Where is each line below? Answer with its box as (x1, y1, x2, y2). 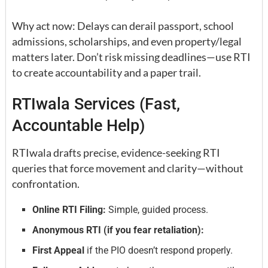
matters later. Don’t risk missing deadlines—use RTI (12, 50, 251, 63)
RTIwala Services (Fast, (12, 95, 180, 114)
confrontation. (12, 176, 80, 190)
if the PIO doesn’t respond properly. (84, 244, 233, 256)
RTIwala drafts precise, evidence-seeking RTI (12, 145, 220, 159)
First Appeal (32, 244, 85, 256)
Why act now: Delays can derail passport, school (12, 19, 234, 32)
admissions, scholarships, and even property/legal (12, 34, 242, 48)
